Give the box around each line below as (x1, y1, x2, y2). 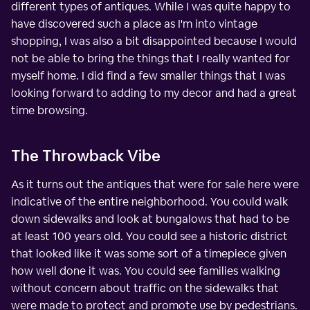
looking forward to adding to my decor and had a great (11, 85, 297, 100)
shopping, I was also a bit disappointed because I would (11, 33, 297, 48)
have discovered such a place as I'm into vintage (11, 16, 257, 31)
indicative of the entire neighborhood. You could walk (11, 194, 288, 209)
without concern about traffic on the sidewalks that (11, 280, 279, 295)
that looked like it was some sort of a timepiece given (11, 246, 286, 261)
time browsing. (11, 102, 88, 118)
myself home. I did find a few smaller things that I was (11, 68, 285, 83)
